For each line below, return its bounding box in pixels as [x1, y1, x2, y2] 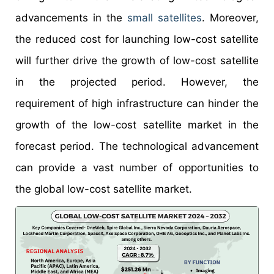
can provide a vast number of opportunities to [15, 161, 259, 174]
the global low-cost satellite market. [15, 183, 192, 196]
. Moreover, [202, 12, 259, 24]
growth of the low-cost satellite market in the [15, 119, 259, 131]
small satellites [127, 12, 202, 24]
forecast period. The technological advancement [15, 140, 259, 153]
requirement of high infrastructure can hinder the [15, 97, 259, 110]
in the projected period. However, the [15, 76, 259, 89]
